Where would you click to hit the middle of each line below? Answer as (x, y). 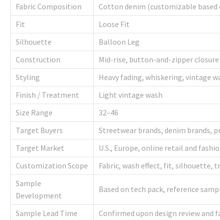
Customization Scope (52, 166)
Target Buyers (39, 130)
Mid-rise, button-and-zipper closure (159, 60)
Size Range (34, 113)
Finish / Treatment (47, 95)
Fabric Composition (49, 7)
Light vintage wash (131, 95)
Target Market (40, 148)
